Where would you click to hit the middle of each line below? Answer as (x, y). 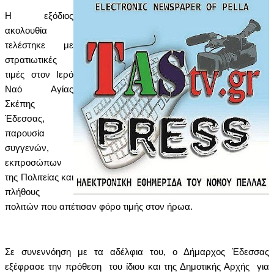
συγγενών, (27, 148)
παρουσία (25, 134)
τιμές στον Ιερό (39, 75)
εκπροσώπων (33, 163)
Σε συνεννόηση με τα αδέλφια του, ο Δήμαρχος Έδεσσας (137, 252)
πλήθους (22, 192)
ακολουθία (26, 31)
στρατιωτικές (31, 60)
